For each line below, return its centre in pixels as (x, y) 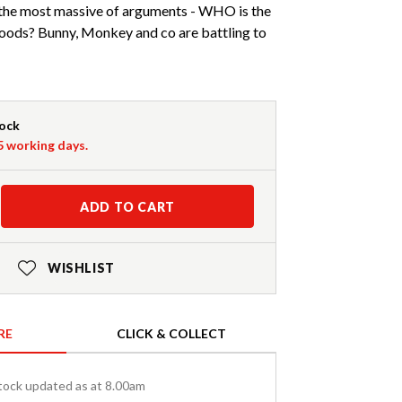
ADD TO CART (127, 207)
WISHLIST (81, 268)
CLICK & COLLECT (171, 334)
